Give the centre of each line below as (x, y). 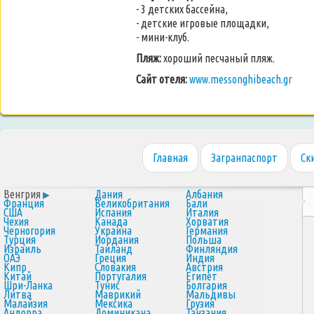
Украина (113, 231)
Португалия (121, 276)
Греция (110, 258)
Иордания (117, 240)
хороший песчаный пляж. (218, 58)
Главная (170, 158)
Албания (204, 194)
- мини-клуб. (163, 37)
